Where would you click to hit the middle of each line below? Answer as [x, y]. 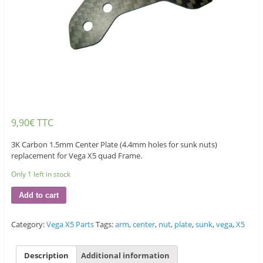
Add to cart [38, 195]
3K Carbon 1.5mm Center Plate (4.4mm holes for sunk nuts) [114, 145]
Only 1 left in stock [41, 174]
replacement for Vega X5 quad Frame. [76, 156]
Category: [28, 225]
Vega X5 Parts [70, 225]
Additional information [125, 255]
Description [46, 255]
